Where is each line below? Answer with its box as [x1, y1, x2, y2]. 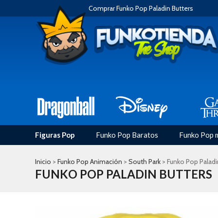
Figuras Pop [35, 130, 75, 139]
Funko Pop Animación [57, 157, 122, 166]
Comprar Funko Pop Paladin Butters [89, 4, 193, 13]
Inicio [35, 157, 51, 166]
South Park [128, 157, 161, 166]
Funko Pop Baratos [96, 130, 158, 139]
